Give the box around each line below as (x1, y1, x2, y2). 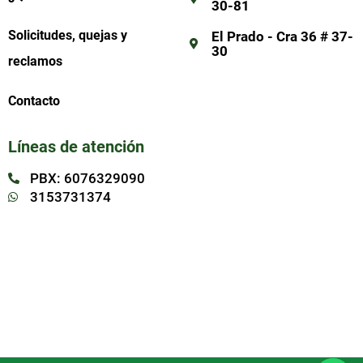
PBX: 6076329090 (30, 169, 146, 186)
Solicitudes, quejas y (7, 27, 127, 43)
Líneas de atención (7, 136, 144, 156)
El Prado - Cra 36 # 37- (211, 28, 354, 45)
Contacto (7, 92, 60, 109)
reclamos (7, 53, 62, 69)
